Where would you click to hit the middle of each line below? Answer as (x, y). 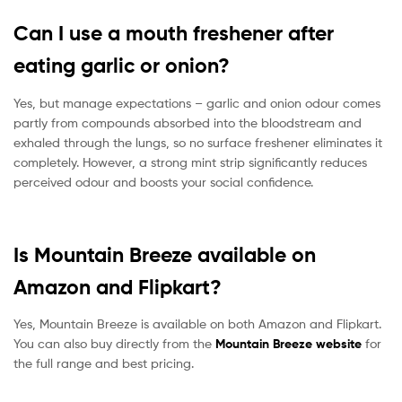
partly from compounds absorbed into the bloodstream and (188, 122)
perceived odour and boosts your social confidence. (163, 181)
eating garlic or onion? (122, 66)
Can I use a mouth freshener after (174, 34)
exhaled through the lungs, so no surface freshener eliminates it (198, 142)
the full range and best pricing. (104, 363)
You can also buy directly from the (114, 343)
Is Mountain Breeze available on (165, 254)
